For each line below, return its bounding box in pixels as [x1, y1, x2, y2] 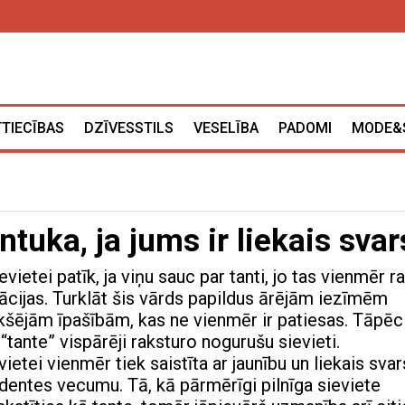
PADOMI [278, 119, 332, 137]
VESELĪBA [193, 119, 259, 137]
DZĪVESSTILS [84, 119, 174, 137]
